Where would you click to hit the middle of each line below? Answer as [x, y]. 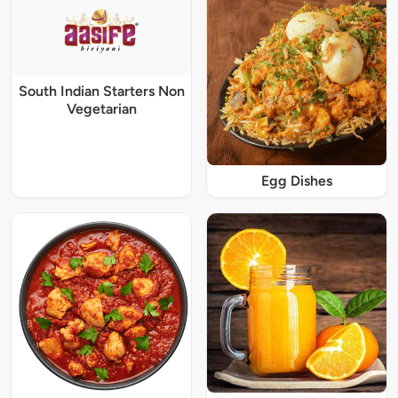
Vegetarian [101, 109]
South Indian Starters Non [101, 91]
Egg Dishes [297, 181]
